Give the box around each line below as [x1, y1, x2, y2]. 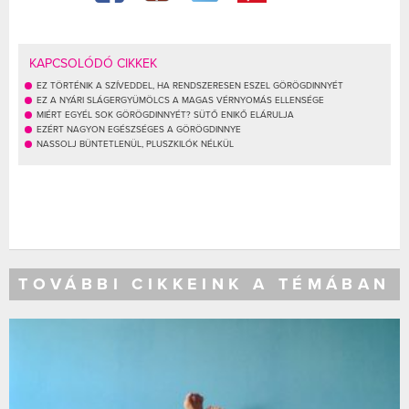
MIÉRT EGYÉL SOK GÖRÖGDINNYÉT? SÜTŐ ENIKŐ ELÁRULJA [37, 110, 294, 121]
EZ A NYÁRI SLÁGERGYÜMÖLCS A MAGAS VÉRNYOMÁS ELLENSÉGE [37, 95, 324, 107]
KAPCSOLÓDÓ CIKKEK [29, 56, 157, 72]
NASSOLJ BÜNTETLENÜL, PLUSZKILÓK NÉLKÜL [37, 139, 234, 151]
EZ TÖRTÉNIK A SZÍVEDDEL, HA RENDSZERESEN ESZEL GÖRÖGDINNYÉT [37, 80, 343, 92]
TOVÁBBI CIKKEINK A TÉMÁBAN [18, 274, 391, 295]
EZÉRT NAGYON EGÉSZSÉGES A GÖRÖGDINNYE [37, 124, 241, 136]
